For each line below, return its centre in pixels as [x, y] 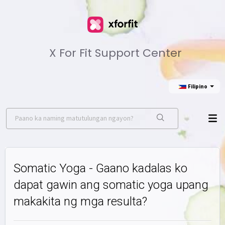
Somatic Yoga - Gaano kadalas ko [100, 168]
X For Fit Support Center [116, 53]
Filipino [198, 87]
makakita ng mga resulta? [80, 201]
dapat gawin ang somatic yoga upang [111, 185]
